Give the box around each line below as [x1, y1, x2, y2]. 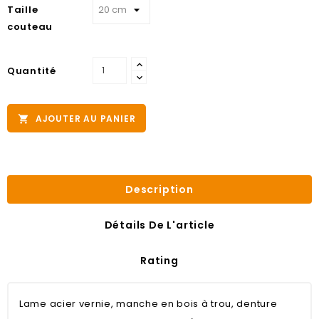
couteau [7, 19, 53, 33]
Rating [140, 253, 179, 268]
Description [125, 182, 194, 197]
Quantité [7, 63, 56, 78]
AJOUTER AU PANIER [35, 112, 136, 125]
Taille [7, 2, 38, 16]
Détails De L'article [104, 217, 215, 232]
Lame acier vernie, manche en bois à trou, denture [19, 296, 278, 310]
